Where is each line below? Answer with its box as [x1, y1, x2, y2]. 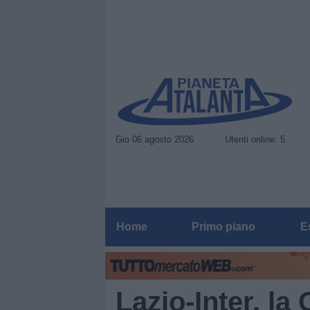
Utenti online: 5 [225, 134, 285, 145]
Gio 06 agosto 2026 [116, 134, 194, 145]
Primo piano [192, 221, 256, 232]
